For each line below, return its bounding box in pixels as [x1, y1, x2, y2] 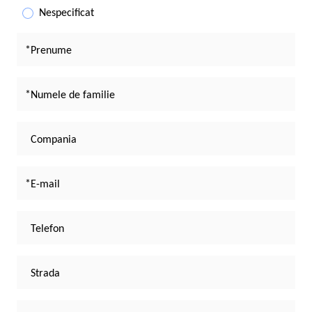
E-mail [31, 178, 60, 190]
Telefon [31, 223, 64, 235]
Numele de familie [31, 89, 115, 101]
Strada [31, 267, 60, 279]
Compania [31, 134, 77, 146]
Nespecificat [39, 7, 94, 19]
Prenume [31, 45, 72, 56]
